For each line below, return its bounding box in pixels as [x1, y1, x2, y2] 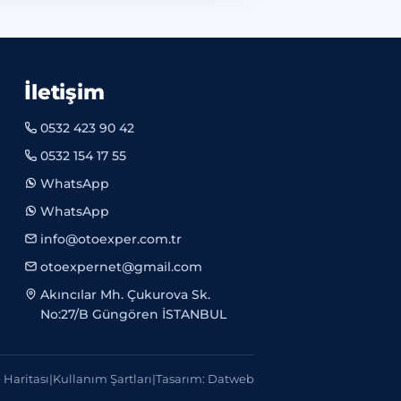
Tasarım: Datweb [156, 371, 254, 386]
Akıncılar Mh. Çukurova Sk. [40, 286, 211, 303]
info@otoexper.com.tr [40, 231, 183, 247]
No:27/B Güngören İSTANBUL [40, 306, 227, 322]
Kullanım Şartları [53, 371, 152, 386]
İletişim [24, 80, 105, 105]
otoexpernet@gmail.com [40, 259, 203, 275]
